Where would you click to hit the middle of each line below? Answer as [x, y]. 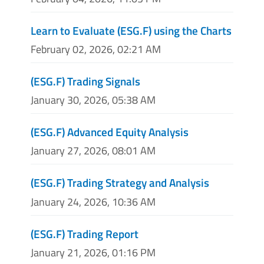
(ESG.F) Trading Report [85, 233]
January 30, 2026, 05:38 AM [93, 100]
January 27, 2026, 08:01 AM [93, 151]
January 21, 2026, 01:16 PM [93, 252]
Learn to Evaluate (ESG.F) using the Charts [131, 30]
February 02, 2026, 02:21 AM [96, 49]
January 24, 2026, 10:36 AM [93, 202]
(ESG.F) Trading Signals [85, 81]
